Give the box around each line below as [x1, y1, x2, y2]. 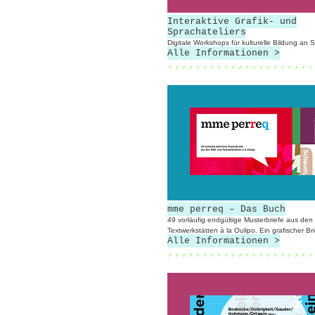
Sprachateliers [167, 27, 246, 37]
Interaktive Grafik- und [167, 16, 297, 27]
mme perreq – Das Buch [167, 204, 285, 214]
